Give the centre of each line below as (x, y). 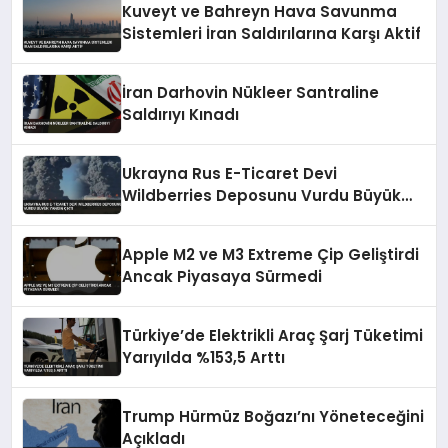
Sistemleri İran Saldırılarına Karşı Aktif (272, 34)
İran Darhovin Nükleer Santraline (251, 93)
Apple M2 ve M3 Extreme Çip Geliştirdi (271, 255)
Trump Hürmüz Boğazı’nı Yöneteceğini (273, 417)
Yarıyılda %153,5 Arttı (204, 358)
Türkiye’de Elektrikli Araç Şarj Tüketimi (273, 336)
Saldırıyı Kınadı (181, 115)
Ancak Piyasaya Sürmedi (222, 277)
